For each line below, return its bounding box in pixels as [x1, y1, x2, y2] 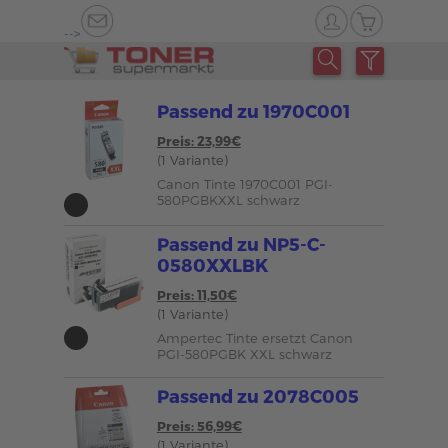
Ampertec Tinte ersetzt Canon [156, 330, 353, 346]
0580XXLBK [156, 254, 268, 275]
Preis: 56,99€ [156, 418, 242, 434]
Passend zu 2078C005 [156, 385, 359, 406]
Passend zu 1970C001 [156, 100, 350, 121]
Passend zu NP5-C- [156, 233, 326, 254]
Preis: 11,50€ [156, 287, 237, 303]
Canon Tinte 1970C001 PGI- [156, 176, 333, 192]
